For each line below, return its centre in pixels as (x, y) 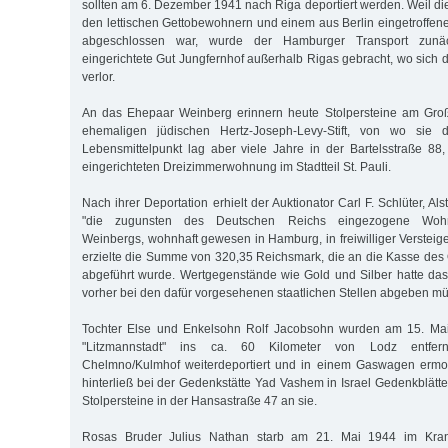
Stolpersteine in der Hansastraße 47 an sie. (199, 400)
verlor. (98, 76)
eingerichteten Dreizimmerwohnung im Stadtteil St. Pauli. (236, 166)
